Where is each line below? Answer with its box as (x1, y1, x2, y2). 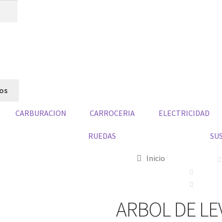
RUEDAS (88, 130, 116, 141)
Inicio (146, 153, 165, 163)
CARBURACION (15, 108, 67, 118)
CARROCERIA (90, 108, 135, 118)
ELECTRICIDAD (158, 108, 210, 118)
